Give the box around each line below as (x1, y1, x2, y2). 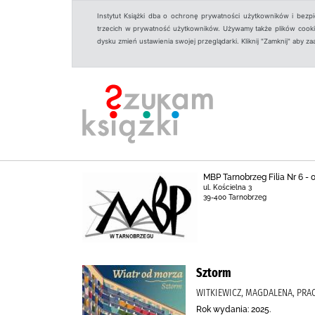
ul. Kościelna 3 (203, 184, 252, 191)
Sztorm (196, 265, 231, 281)
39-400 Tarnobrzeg (203, 193, 267, 201)
